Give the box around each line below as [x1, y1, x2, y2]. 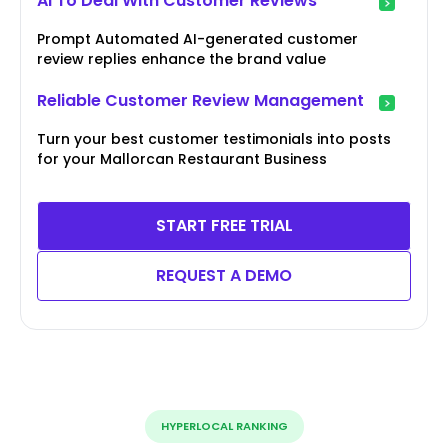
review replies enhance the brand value [37, 49, 326, 70]
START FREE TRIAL [155, 214, 293, 238]
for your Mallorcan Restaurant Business [37, 149, 327, 170]
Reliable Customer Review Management [37, 89, 364, 113]
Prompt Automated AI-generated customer [37, 29, 358, 50]
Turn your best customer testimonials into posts [37, 129, 391, 150]
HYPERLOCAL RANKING [160, 418, 288, 435]
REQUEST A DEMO [156, 264, 292, 288]
